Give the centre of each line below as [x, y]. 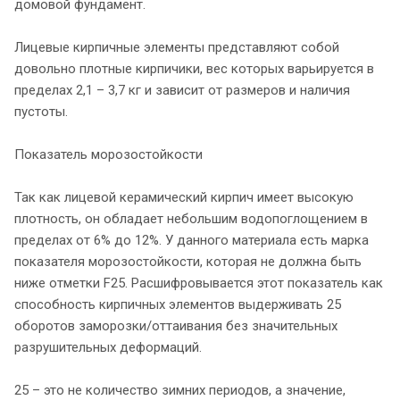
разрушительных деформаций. [108, 347]
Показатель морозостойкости [108, 154]
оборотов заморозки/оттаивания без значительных [176, 325]
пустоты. [41, 111]
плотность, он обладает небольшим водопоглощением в [191, 218]
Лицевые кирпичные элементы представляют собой [177, 47]
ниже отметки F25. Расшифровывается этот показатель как [199, 283]
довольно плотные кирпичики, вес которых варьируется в [194, 68]
